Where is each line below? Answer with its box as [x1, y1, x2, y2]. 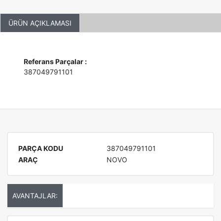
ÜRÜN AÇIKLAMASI [8, 19, 72, 27]
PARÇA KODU [18, 144, 63, 152]
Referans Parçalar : [24, 57, 87, 66]
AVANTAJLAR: [12, 191, 58, 200]
